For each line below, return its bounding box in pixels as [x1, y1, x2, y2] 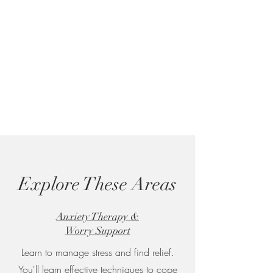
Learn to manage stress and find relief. [21, 246, 174, 259]
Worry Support [65, 224, 130, 237]
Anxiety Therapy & [56, 210, 139, 223]
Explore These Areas [18, 173, 177, 196]
